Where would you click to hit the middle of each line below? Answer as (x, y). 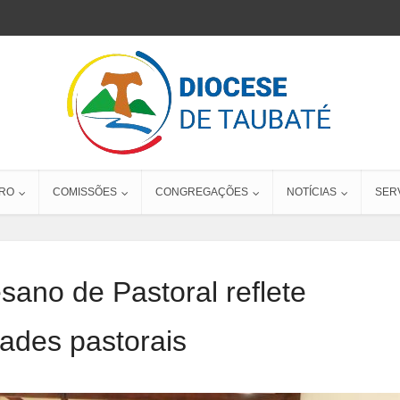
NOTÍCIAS (312, 192)
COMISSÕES (85, 192)
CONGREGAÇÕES (202, 192)
